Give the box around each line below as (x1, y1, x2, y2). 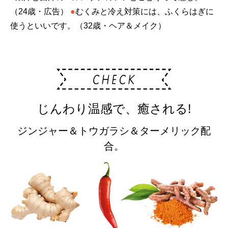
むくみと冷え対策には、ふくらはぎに (75, 7, 214, 16)
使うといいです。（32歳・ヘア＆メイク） (10, 21, 166, 30)
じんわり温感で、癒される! (37, 102, 191, 116)
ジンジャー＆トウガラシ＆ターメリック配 (17, 125, 211, 137)
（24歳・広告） (10, 7, 68, 16)
